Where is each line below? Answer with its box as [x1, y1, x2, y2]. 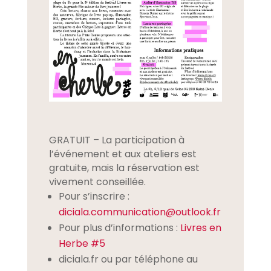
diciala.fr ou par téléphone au [58, 252, 198, 267]
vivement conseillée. [48, 175, 146, 189]
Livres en [180, 221, 221, 235]
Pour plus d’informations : [58, 221, 180, 235]
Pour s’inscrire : [58, 189, 129, 204]
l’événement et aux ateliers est [48, 147, 197, 162]
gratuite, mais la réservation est [48, 161, 200, 175]
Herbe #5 [58, 237, 105, 251]
